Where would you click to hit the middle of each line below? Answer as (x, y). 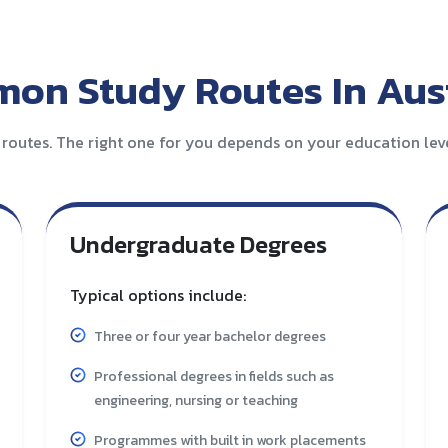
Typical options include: (158, 294)
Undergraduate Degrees (198, 244)
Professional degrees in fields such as (214, 376)
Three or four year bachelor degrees (210, 336)
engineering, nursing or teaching (196, 400)
